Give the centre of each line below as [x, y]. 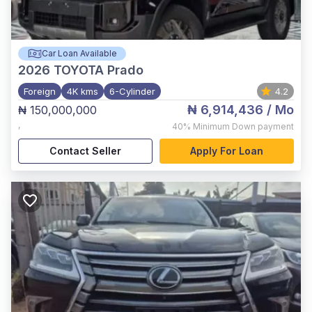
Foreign [40, 91]
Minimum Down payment [243, 126]
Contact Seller [85, 151]
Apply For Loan [227, 151]
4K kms [83, 91]
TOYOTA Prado [99, 70]
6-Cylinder [132, 91]
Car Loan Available [79, 53]
